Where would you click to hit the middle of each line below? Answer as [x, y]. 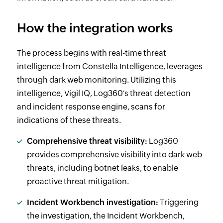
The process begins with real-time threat [91, 53]
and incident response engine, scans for [91, 107]
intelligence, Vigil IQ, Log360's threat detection [104, 93]
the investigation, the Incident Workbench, [106, 216]
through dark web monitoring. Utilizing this [96, 80]
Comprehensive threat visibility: [87, 141]
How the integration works [95, 28]
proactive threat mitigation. [78, 181]
